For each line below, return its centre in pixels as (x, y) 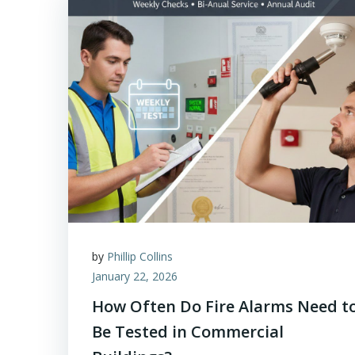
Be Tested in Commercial (188, 332)
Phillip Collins (140, 256)
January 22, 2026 (135, 276)
